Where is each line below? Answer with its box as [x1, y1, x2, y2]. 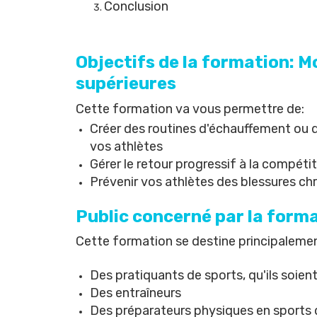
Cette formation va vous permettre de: [76, 101, 304, 117]
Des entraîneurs [90, 285, 181, 301]
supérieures [76, 74, 176, 93]
